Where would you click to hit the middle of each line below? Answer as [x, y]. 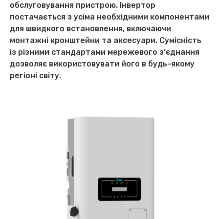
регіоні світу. [35, 76]
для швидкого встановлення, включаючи [90, 29]
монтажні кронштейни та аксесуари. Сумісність [106, 41]
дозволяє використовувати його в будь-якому [102, 64]
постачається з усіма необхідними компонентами [109, 17]
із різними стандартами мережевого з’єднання [105, 52]
